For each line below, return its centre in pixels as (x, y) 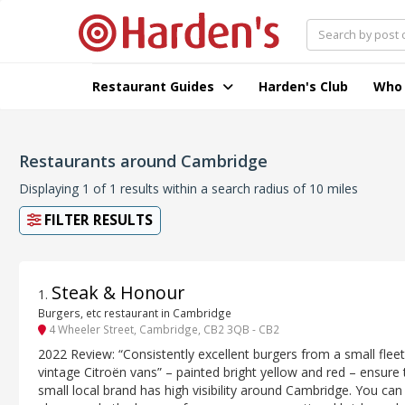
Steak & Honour (118, 292)
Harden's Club (303, 86)
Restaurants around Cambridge (143, 161)
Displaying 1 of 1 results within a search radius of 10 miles (188, 188)
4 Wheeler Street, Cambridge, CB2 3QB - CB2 (163, 330)
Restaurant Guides (155, 86)
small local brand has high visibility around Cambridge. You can (220, 390)
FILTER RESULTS (97, 220)
